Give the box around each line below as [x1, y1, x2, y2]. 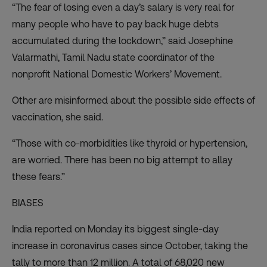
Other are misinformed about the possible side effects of [12, 95, 255, 107]
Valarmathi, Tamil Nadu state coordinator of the [12, 52, 215, 64]
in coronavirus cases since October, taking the [48, 240, 248, 252]
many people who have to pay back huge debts [12, 18, 219, 30]
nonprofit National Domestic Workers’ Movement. [12, 69, 222, 80]
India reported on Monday [12, 223, 122, 235]
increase [12, 240, 48, 252]
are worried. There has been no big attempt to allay [12, 154, 232, 166]
